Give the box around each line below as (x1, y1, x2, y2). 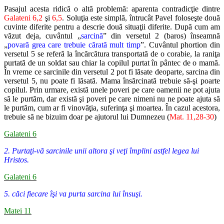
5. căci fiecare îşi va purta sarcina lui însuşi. (4, 189, 142, 198)
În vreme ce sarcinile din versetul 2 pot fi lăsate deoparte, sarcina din (4, 67, 220, 76)
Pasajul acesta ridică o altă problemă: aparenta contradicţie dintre (4, 4, 220, 13)
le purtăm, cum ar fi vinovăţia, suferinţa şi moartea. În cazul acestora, (4, 103, 220, 112)
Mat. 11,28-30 (169, 112, 214, 121)
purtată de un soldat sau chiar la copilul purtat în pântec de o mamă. (4, 58, 220, 67)
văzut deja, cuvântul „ (4, 31, 81, 40)
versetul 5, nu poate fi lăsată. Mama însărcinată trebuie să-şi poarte (4, 76, 220, 85)
